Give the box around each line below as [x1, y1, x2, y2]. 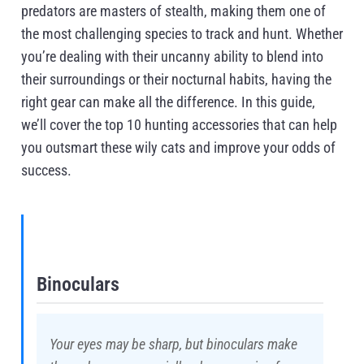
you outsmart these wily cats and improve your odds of [21, 140, 336, 156]
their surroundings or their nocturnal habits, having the [21, 71, 331, 88]
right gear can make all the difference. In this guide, [21, 94, 315, 110]
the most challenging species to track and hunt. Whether [21, 26, 343, 42]
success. [21, 162, 71, 179]
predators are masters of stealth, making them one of [21, 3, 326, 19]
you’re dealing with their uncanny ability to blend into [21, 49, 323, 65]
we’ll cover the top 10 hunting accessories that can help [21, 117, 337, 133]
